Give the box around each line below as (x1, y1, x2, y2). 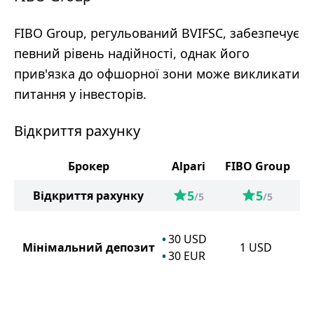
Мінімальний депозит (22, 240, 155, 255)
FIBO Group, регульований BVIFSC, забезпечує (14, 25, 299, 41)
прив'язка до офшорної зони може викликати (14, 65, 300, 82)
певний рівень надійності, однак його (14, 45, 250, 62)
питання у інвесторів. (14, 86, 146, 102)
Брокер (67, 158, 109, 174)
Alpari (172, 158, 205, 174)
